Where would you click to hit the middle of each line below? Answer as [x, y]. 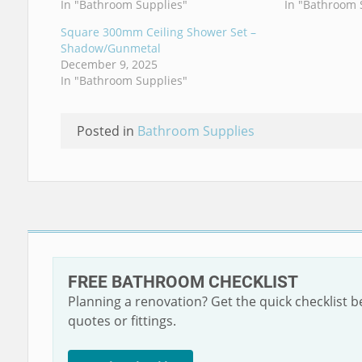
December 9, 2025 [109, 64]
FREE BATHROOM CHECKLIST [183, 282]
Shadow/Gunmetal [110, 48]
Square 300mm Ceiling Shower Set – [158, 32]
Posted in [107, 131]
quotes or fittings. [122, 321]
